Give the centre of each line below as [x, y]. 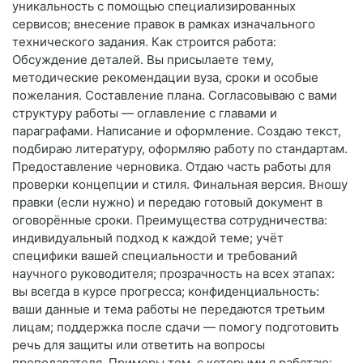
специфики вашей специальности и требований [155, 256]
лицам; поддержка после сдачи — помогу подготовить [175, 327]
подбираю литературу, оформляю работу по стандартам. [180, 149]
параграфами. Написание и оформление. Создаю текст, [177, 131]
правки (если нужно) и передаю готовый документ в [167, 203]
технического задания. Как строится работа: [144, 42]
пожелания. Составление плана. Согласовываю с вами [175, 96]
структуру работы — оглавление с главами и [145, 113]
